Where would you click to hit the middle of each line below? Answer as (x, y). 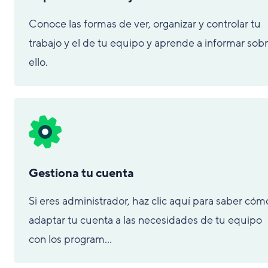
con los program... (70, 239)
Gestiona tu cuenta (81, 173)
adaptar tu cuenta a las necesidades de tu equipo (145, 220)
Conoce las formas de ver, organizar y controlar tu (145, 24)
